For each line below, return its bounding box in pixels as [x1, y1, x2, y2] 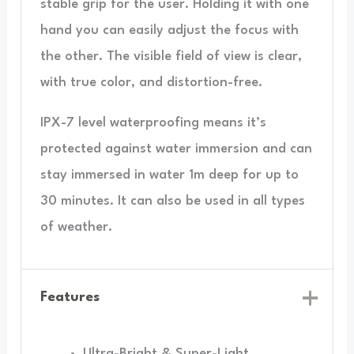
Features [40, 290, 100, 304]
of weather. [40, 220, 112, 235]
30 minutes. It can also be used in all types [40, 194, 305, 209]
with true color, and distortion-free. [40, 76, 262, 90]
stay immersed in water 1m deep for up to [40, 168, 299, 183]
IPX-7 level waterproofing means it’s [40, 116, 266, 130]
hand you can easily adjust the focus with [40, 24, 299, 38]
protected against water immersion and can [40, 142, 312, 156]
